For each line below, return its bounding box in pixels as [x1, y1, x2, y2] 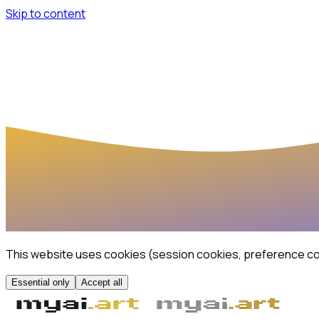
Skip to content [6, 6, 85, 21]
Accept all [81, 277, 122, 288]
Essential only [11, 277, 70, 288]
